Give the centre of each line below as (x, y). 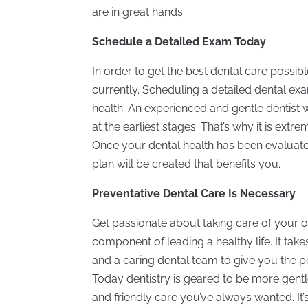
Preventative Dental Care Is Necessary (194, 193)
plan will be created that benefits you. (187, 164)
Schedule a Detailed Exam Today (179, 41)
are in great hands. (139, 12)
